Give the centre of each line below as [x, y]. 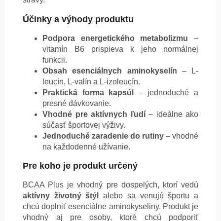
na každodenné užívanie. [86, 147]
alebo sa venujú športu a [149, 196]
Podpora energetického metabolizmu [115, 38]
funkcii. [55, 60]
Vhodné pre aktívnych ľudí [94, 114]
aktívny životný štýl [61, 196]
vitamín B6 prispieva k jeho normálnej [120, 49]
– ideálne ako [172, 114]
